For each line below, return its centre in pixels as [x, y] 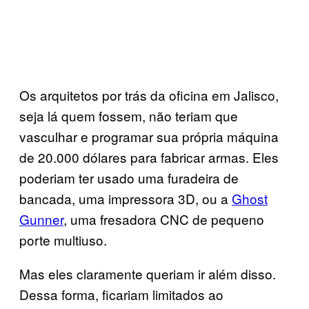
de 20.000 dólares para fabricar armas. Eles [149, 157]
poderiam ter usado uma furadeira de [129, 177]
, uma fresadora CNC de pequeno [164, 219]
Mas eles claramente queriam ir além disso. [148, 273]
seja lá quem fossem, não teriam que [129, 115]
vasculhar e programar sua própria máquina [149, 136]
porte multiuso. [63, 239]
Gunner [41, 219]
